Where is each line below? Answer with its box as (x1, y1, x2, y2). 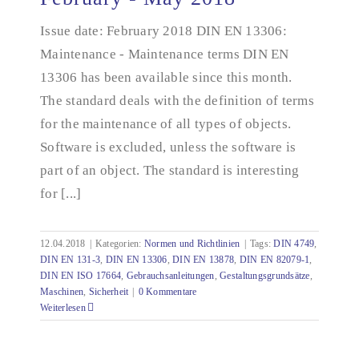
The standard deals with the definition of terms (40, 93, 314, 108)
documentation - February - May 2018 (92, 9, 267, 22)
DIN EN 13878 (172, 254, 235, 265)
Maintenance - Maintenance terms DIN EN (40, 46, 289, 62)
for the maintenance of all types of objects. (40, 116, 292, 131)
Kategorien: (95, 238, 144, 249)
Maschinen (40, 286, 84, 297)
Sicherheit (88, 286, 129, 297)
